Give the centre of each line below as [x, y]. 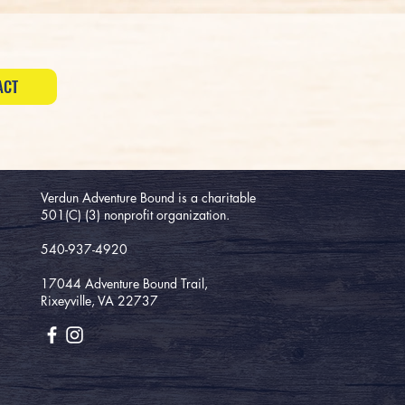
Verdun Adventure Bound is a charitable [148, 197]
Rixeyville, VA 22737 [99, 300]
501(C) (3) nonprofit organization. [135, 214]
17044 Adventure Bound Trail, [124, 283]
